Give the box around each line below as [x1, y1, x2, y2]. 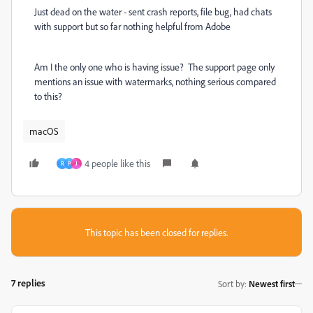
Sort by [218, 277, 245, 289]
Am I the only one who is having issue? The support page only [34, 61, 275, 73]
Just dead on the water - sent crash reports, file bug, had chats [34, 6, 272, 17]
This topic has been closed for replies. [85, 226, 228, 238]
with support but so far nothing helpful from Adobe [34, 20, 231, 32]
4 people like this [85, 157, 150, 169]
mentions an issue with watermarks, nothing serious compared [34, 75, 276, 87]
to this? [34, 90, 62, 102]
